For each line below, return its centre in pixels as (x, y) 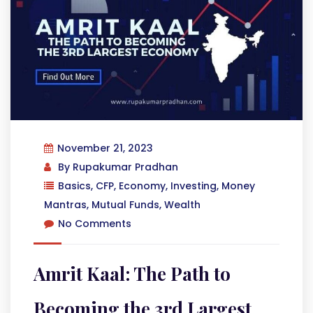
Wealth (182, 205)
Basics (74, 186)
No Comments (95, 224)
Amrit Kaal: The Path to (132, 274)
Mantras (65, 205)
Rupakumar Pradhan (125, 167)
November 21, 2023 (105, 148)
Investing (194, 186)
